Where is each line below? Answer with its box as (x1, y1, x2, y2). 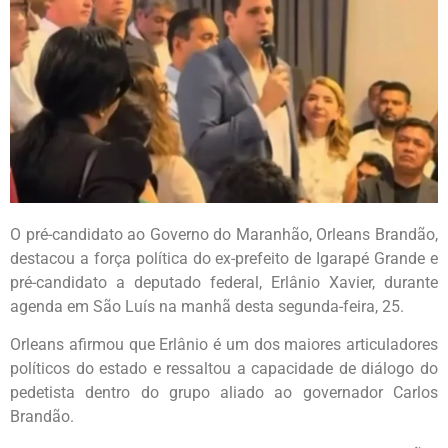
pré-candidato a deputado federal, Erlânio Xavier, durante (10, 272, 438, 292)
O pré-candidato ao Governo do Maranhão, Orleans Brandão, (10, 224, 438, 244)
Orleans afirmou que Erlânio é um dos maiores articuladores (10, 334, 438, 354)
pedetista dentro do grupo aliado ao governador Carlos (10, 382, 438, 402)
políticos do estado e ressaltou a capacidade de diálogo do (10, 358, 438, 378)
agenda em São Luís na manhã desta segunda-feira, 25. (10, 296, 404, 316)
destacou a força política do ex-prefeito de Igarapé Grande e (10, 248, 438, 268)
